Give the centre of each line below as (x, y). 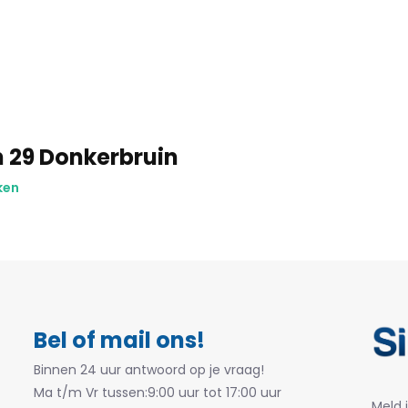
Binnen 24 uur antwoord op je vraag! (148, 370)
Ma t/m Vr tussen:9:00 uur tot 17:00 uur (157, 393)
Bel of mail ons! (119, 340)
